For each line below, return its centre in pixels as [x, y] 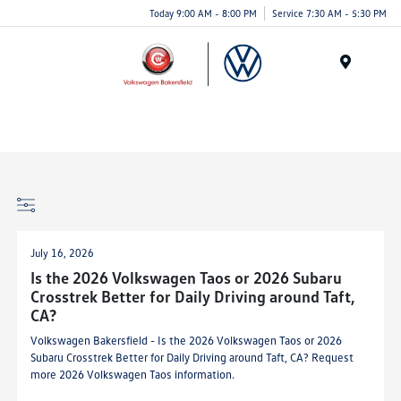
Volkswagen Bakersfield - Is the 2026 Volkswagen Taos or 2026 [187, 340]
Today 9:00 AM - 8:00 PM [203, 13]
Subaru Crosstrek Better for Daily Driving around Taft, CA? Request [192, 357]
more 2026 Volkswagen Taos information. [133, 374]
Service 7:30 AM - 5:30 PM [329, 13]
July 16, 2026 [63, 253]
